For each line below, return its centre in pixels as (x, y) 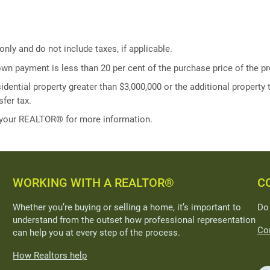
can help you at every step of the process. (97, 232)
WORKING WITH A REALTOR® (94, 182)
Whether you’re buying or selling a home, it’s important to (127, 207)
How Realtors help (50, 255)
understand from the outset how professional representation (134, 220)
